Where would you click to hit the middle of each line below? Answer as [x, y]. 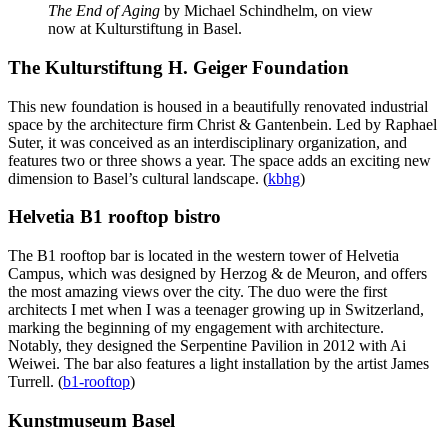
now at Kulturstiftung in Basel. [145, 29]
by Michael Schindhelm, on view [266, 11]
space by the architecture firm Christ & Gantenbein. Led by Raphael [222, 124]
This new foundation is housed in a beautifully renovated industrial [218, 106]
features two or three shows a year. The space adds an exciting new [219, 160]
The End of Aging [104, 11]
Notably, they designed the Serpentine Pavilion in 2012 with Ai [207, 346]
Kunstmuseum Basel [91, 420]
